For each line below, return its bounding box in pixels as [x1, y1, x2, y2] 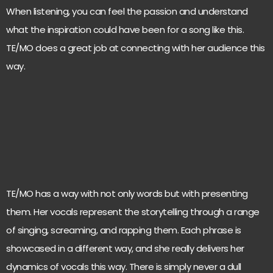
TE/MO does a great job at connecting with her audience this [6, 41, 265, 54]
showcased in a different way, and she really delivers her [6, 242, 244, 255]
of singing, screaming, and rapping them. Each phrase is [6, 224, 241, 237]
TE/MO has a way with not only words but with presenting [6, 187, 248, 200]
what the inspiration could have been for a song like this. [6, 23, 244, 36]
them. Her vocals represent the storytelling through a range [6, 205, 260, 219]
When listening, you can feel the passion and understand [6, 5, 248, 18]
